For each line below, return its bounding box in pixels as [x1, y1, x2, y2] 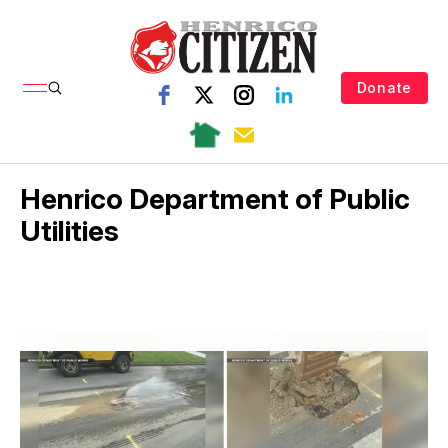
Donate [356, 78, 412, 96]
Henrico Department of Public [20, 181, 410, 216]
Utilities [20, 213, 119, 248]
